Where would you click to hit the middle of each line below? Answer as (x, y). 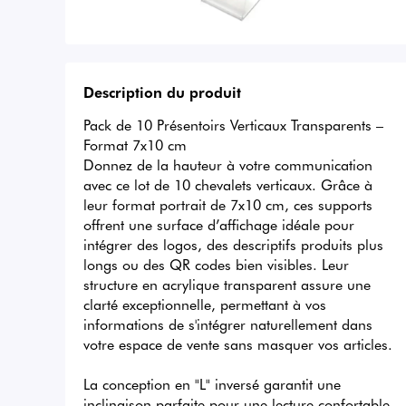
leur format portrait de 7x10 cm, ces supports (228, 204)
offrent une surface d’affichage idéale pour (219, 224)
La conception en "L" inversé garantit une (212, 384)
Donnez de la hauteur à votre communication (228, 164)
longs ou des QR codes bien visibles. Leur (216, 264)
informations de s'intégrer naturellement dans (228, 324)
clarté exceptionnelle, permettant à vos (205, 304)
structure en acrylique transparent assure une (227, 284)
